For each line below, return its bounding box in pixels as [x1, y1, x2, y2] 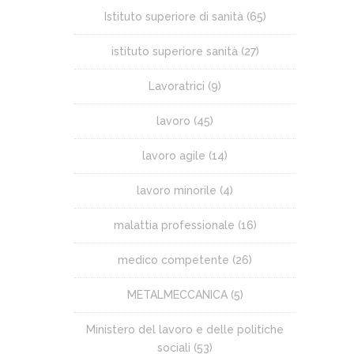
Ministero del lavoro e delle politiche [86, 323, 284, 336]
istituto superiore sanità [111, 45, 238, 58]
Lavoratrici [149, 80, 205, 92]
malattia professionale [113, 219, 235, 232]
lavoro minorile [137, 184, 217, 197]
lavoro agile [142, 149, 205, 162]
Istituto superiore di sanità [104, 10, 243, 23]
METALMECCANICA [126, 288, 228, 301]
